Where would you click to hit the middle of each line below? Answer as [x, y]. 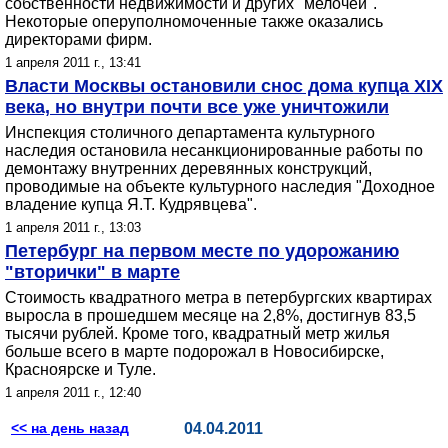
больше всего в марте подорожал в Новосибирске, [194, 351]
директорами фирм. [78, 39]
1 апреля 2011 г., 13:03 [73, 227]
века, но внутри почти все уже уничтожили [197, 107]
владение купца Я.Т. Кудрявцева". [131, 204]
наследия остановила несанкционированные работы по [214, 150]
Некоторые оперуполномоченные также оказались [194, 21]
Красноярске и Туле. [80, 369]
